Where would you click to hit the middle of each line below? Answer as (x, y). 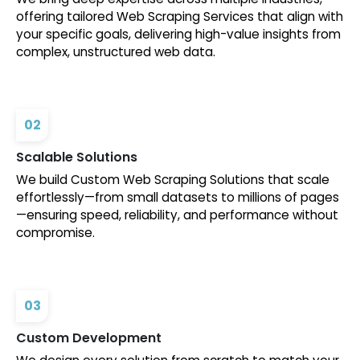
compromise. (55, 233)
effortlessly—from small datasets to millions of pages (178, 198)
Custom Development (89, 338)
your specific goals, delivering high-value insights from (178, 35)
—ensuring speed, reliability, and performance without (177, 215)
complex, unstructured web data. (116, 52)
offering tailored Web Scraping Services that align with (180, 17)
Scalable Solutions (77, 157)
